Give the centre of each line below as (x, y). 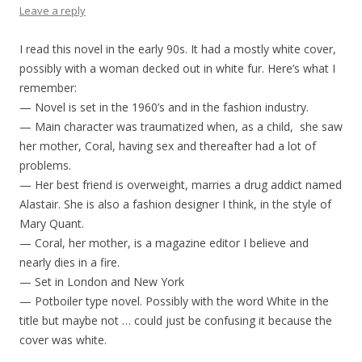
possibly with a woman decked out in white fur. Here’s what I (177, 69)
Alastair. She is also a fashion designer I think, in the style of (175, 204)
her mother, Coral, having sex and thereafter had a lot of (168, 146)
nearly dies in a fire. (69, 263)
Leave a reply (53, 11)
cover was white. (63, 340)
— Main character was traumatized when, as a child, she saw (181, 127)
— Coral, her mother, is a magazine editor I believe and (164, 243)
